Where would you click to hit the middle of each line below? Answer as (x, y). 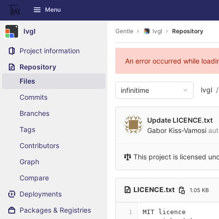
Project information (50, 51)
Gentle (124, 31)
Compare (34, 178)
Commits (33, 97)
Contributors (39, 145)
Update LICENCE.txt (180, 120)
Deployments (41, 194)
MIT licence (164, 212)
